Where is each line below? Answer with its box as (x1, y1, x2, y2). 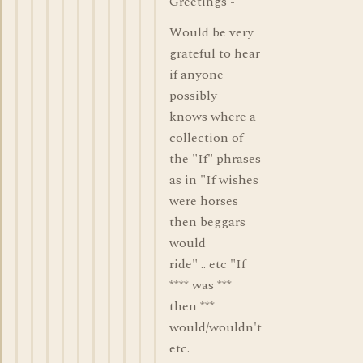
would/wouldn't (169, 318, 262, 337)
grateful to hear (169, 44, 260, 63)
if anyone (169, 65, 224, 84)
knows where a (169, 107, 256, 126)
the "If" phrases (169, 149, 261, 169)
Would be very (169, 23, 254, 42)
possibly (169, 86, 217, 105)
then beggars (169, 212, 246, 232)
